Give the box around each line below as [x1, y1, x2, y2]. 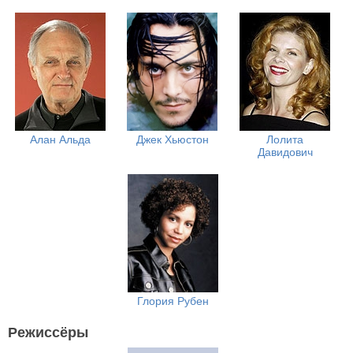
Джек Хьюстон [136, 133, 209, 146]
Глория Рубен [136, 295, 209, 307]
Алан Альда [29, 133, 91, 146]
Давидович [257, 146, 313, 158]
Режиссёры [8, 325, 88, 340]
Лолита [266, 133, 304, 146]
